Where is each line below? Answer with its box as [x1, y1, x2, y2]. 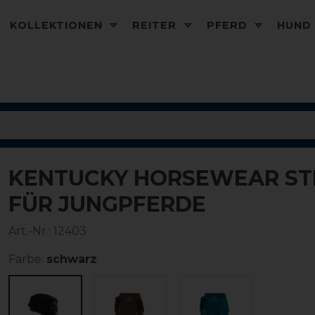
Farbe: [8, 252, 44, 266]
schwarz [46, 252, 97, 266]
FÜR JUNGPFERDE [8, 191, 206, 217]
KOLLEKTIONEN [10, 19, 107, 32]
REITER [132, 19, 181, 32]
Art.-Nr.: [8, 224, 53, 238]
